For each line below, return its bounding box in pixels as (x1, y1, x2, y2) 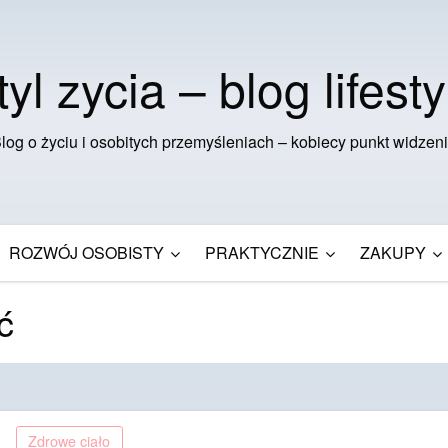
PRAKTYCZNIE (205, 240, 319, 264)
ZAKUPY (360, 240, 426, 264)
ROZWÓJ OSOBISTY (9, 240, 164, 264)
